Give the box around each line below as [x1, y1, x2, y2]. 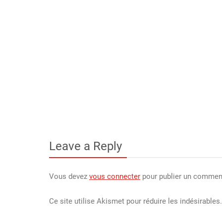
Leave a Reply [49, 139, 122, 153]
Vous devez [49, 172, 89, 181]
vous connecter [89, 172, 140, 181]
